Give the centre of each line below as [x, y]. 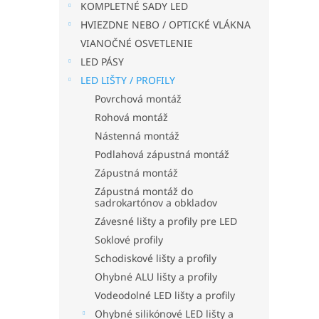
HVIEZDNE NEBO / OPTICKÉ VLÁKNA [166, 25]
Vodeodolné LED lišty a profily [165, 295]
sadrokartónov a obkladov [156, 203]
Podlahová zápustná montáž [162, 154]
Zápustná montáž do [144, 191]
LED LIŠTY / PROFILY [128, 80]
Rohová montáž [131, 117]
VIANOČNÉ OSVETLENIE [137, 43]
